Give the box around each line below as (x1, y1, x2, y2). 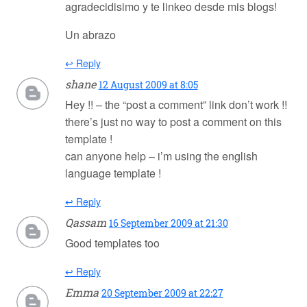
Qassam (64, 215, 106, 230)
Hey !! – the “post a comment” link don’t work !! (64, 97, 287, 113)
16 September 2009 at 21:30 (108, 217, 228, 230)
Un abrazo (64, 27, 116, 43)
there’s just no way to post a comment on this (64, 114, 282, 130)
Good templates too (64, 235, 160, 251)
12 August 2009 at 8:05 (98, 78, 198, 92)
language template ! (64, 165, 161, 182)
